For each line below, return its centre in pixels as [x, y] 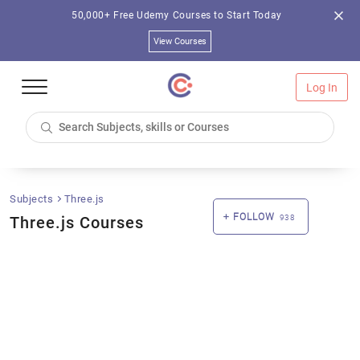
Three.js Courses [77, 223]
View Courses [180, 41]
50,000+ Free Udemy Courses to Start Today [177, 15]
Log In [322, 88]
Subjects [33, 199]
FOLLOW [254, 217]
